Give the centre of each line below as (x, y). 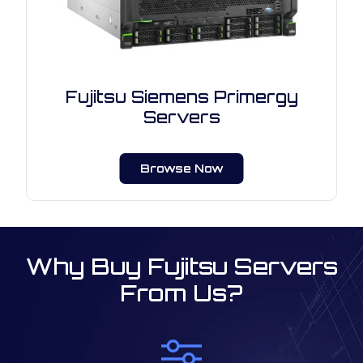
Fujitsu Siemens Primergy (181, 97)
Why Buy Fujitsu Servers (181, 266)
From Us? (181, 293)
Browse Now (181, 168)
